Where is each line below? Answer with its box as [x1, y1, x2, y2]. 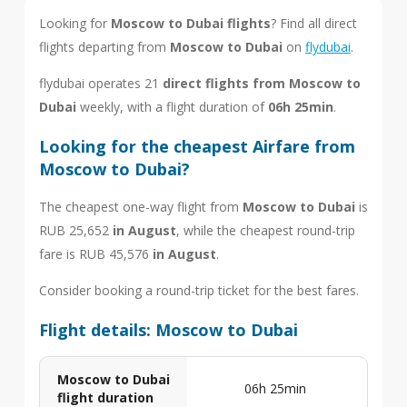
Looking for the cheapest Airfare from [38, 134, 355, 157]
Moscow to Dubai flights [110, 14, 271, 32]
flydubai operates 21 [38, 74, 163, 92]
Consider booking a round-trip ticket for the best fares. [38, 281, 359, 299]
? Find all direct [270, 14, 357, 32]
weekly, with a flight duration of [75, 97, 268, 115]
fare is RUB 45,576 [38, 244, 153, 263]
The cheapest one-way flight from [38, 197, 243, 215]
